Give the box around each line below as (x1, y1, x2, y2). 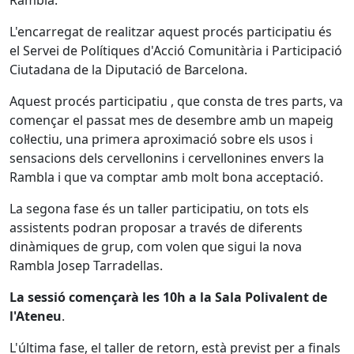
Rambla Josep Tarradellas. (9, 257, 163, 274)
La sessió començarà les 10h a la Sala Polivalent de (9, 288, 327, 306)
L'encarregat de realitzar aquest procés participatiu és (9, 23, 332, 40)
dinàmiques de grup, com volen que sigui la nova (9, 238, 302, 255)
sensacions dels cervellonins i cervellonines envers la (9, 149, 324, 167)
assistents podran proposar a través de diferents (9, 219, 303, 236)
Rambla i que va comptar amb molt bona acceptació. (9, 168, 323, 186)
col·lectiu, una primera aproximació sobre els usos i (9, 130, 313, 148)
